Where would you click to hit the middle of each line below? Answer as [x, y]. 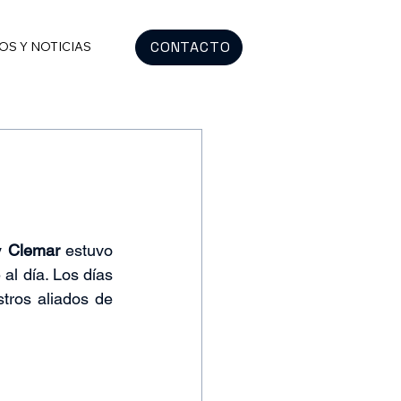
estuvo [86, 250]
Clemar [34, 250]
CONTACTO [191, 47]
